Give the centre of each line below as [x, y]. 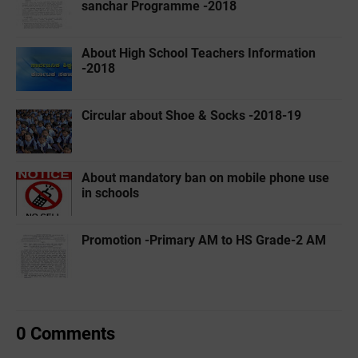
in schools [110, 193]
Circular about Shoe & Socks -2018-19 [191, 116]
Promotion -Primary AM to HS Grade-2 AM [204, 241]
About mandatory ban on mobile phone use [205, 178]
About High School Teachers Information [199, 54]
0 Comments [66, 334]
